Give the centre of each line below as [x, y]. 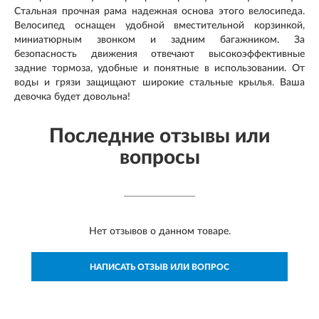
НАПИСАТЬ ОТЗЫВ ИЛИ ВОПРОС [159, 267]
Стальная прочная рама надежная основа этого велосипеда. [159, 12]
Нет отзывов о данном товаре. [159, 232]
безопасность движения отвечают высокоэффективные [159, 54]
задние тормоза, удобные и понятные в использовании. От [159, 69]
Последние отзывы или [159, 136]
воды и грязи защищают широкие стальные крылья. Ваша [159, 83]
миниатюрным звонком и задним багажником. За [159, 40]
